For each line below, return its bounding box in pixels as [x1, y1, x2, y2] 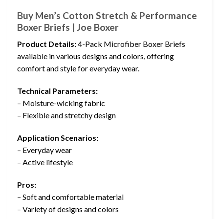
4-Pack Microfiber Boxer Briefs [76, 39, 185, 49]
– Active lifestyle [17, 157, 73, 167]
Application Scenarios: [17, 132, 98, 142]
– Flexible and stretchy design [17, 110, 116, 120]
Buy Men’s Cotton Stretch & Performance [17, 9, 197, 21]
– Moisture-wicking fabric [17, 98, 105, 108]
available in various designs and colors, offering [17, 51, 174, 61]
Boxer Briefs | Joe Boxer [17, 21, 119, 33]
